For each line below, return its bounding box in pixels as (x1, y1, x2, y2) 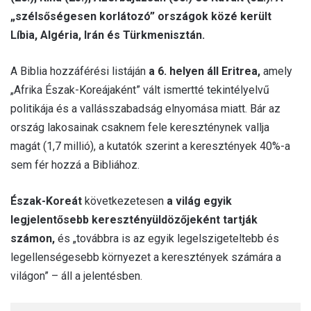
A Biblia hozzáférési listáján (10, 64, 149, 78)
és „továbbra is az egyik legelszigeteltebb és (55, 231, 279, 245)
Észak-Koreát (10, 194, 82, 208)
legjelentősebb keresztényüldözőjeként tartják (10, 212, 258, 226)
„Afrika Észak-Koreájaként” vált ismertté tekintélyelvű (10, 83, 269, 96)
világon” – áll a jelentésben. (10, 269, 142, 283)
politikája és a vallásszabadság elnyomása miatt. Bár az (10, 101, 280, 115)
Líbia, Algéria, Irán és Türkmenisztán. (10, 28, 205, 42)
